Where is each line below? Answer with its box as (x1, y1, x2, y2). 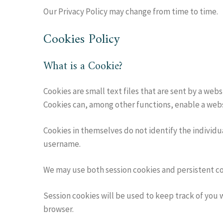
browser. (43, 204, 74, 215)
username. (43, 138, 81, 149)
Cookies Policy (43, 28, 120, 51)
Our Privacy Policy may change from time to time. (43, 6, 218, 17)
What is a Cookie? (43, 57, 122, 76)
